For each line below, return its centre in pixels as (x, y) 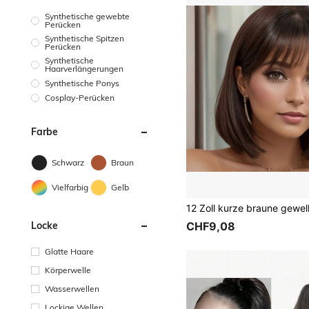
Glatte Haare (69, 251)
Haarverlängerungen (84, 69)
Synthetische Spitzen (84, 38)
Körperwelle (68, 270)
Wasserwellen (72, 288)
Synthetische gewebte (87, 16)
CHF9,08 (211, 227)
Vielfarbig (70, 187)
